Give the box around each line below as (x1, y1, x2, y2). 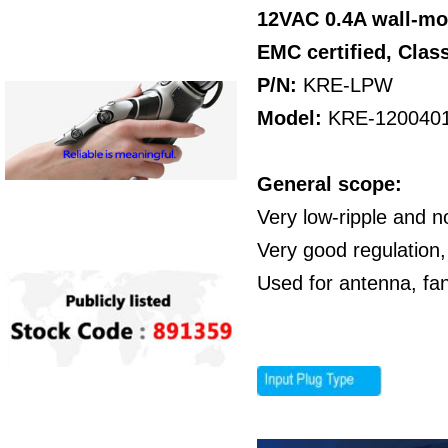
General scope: (257, 173, 408, 195)
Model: (257, 107, 328, 129)
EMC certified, (257, 41, 398, 63)
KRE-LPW (303, 74, 393, 96)
